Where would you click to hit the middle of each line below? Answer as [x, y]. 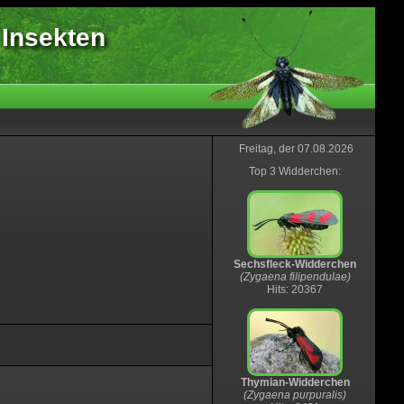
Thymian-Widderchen [295, 382]
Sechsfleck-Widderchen [295, 264]
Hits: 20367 [295, 289]
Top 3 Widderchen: [295, 171]
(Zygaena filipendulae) [295, 277]
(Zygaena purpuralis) [295, 395]
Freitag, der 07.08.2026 [296, 149]
